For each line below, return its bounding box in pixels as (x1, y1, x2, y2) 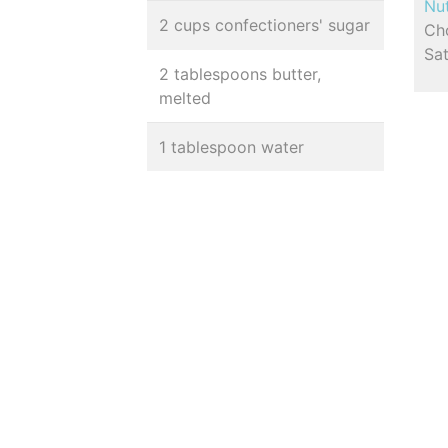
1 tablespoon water (159, 137, 304, 157)
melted (159, 88, 211, 108)
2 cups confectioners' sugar (159, 15, 370, 35)
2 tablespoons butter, (159, 64, 321, 84)
